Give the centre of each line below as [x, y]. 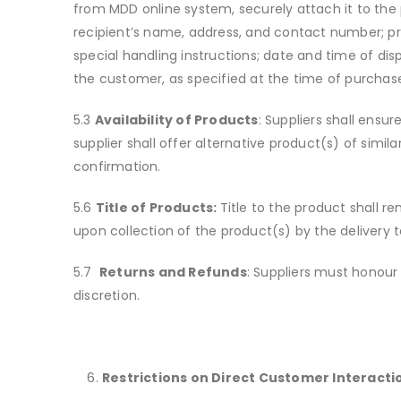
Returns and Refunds [173, 273]
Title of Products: [158, 208]
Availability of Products [176, 120]
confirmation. [117, 167]
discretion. [107, 296]
